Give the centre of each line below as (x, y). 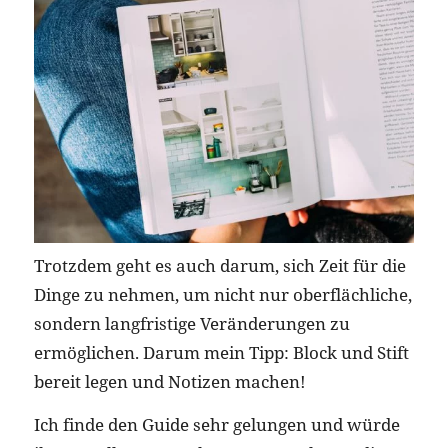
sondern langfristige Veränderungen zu (191, 323)
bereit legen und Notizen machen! (169, 381)
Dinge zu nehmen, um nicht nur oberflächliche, (222, 294)
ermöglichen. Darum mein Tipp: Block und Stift (221, 352)
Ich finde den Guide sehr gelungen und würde (216, 425)
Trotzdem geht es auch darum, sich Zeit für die (219, 265)
